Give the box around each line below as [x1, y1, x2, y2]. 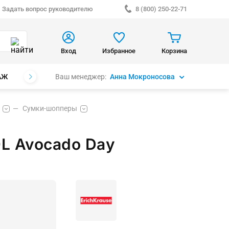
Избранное [102, 47, 135, 55]
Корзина [162, 47, 187, 55]
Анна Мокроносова [110, 72, 175, 81]
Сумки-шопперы [22, 104, 77, 112]
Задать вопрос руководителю [2, 5, 93, 13]
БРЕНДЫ [31, 73, 60, 81]
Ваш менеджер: [55, 72, 107, 81]
